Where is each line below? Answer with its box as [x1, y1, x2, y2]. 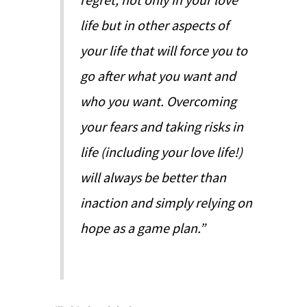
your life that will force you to [80, 42, 248, 60]
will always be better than [80, 169, 227, 186]
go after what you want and [80, 67, 236, 85]
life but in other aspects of [80, 16, 230, 34]
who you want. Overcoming [80, 93, 237, 110]
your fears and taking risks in [80, 118, 244, 136]
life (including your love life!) [80, 143, 243, 161]
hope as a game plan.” [80, 219, 206, 237]
